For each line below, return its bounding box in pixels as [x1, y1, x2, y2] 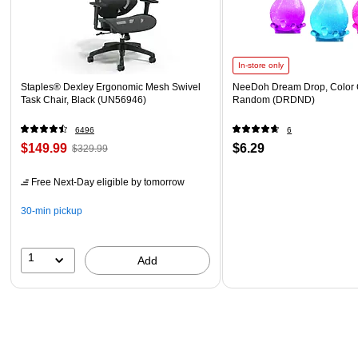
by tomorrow [129, 176, 185, 188]
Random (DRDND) [233, 93, 316, 105]
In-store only [238, 60, 284, 70]
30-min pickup [21, 205, 82, 217]
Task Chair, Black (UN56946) [21, 93, 146, 105]
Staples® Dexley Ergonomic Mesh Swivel [21, 81, 201, 93]
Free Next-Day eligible [31, 176, 129, 188]
